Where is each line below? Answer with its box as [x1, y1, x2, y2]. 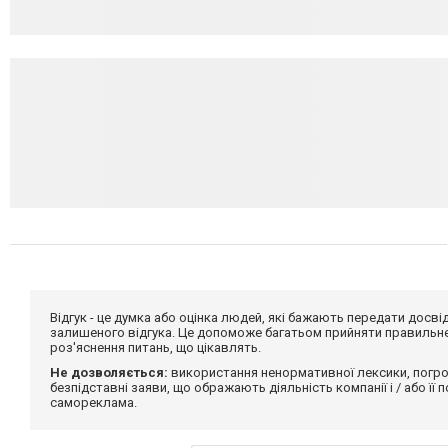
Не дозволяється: [50, 364, 168, 380]
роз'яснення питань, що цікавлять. [50, 339, 261, 355]
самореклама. [50, 394, 137, 410]
